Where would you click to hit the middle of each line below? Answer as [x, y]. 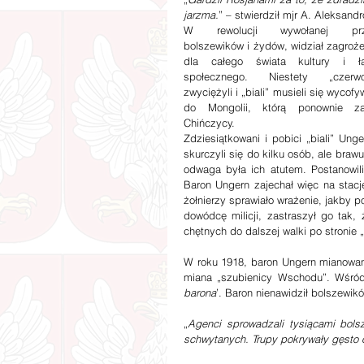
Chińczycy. [209, 123]
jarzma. [201, 15]
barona [200, 292]
